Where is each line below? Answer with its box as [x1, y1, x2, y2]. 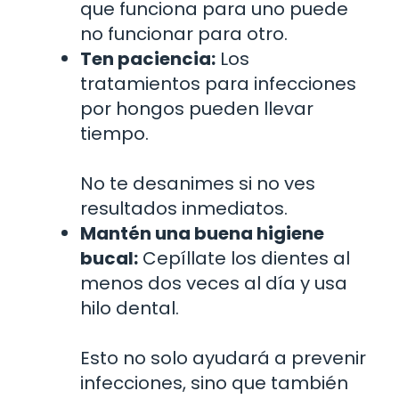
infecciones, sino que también [80, 370, 348, 395]
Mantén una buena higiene [80, 220, 324, 246]
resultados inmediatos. [80, 195, 288, 221]
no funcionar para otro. [80, 20, 288, 46]
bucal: [80, 245, 138, 271]
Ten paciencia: [80, 45, 216, 71]
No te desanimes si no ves [80, 170, 315, 196]
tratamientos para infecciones [80, 70, 356, 96]
